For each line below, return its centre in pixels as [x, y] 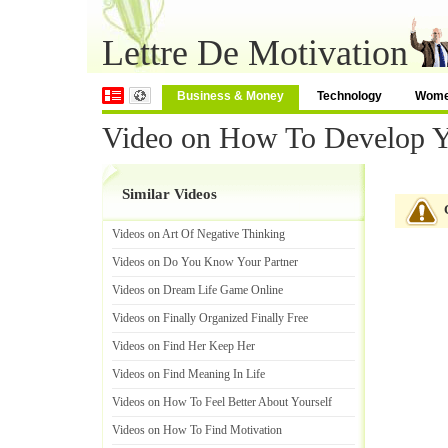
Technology [349, 96]
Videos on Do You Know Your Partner [205, 262]
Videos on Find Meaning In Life [188, 374]
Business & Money [230, 96]
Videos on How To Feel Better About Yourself [222, 402]
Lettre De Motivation [255, 53]
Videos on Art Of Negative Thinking [198, 234]
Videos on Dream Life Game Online [197, 290]
